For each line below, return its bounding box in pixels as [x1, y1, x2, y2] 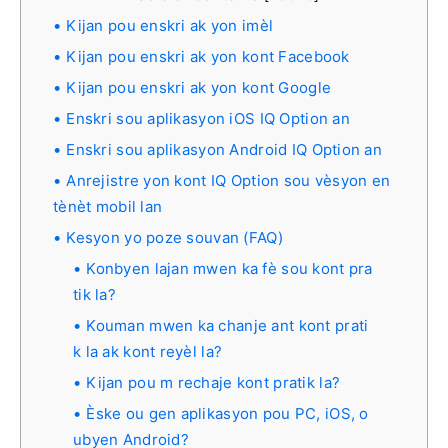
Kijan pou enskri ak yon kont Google [66, 77, 332, 97]
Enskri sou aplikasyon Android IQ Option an [66, 139, 383, 159]
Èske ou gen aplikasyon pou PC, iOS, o [86, 403, 369, 423]
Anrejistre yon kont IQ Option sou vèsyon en [66, 170, 391, 190]
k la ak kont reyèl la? [73, 341, 223, 361]
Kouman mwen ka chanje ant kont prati [86, 315, 369, 335]
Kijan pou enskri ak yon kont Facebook [66, 46, 350, 66]
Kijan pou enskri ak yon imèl [66, 15, 274, 35]
